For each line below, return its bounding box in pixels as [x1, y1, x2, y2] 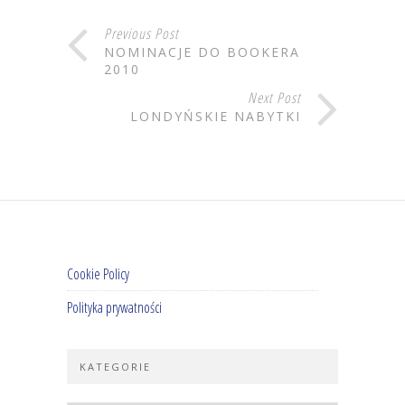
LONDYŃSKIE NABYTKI [130, 108, 301, 126]
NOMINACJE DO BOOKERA [104, 43, 300, 61]
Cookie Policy [67, 264, 129, 285]
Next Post [248, 88, 301, 108]
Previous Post [104, 24, 179, 44]
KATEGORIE [80, 360, 151, 374]
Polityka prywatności [67, 297, 162, 318]
